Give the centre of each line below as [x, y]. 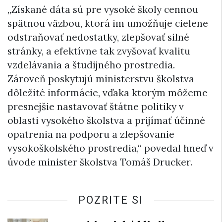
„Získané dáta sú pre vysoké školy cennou [103, 10]
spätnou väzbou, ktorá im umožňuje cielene [108, 24]
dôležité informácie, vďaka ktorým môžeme [108, 93]
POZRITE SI [111, 200]
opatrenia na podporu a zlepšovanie [91, 135]
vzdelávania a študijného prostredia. [91, 65]
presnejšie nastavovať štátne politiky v [96, 107]
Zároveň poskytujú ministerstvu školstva [101, 79]
